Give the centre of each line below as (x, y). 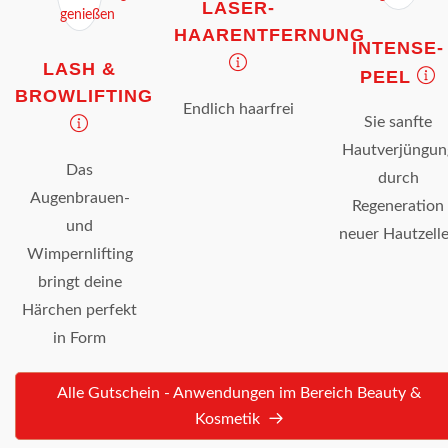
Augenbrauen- (79, 198)
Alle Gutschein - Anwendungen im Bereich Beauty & (239, 393)
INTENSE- (398, 48)
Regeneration (398, 206)
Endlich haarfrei (239, 109)
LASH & (80, 69)
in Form (80, 338)
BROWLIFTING (84, 96)
